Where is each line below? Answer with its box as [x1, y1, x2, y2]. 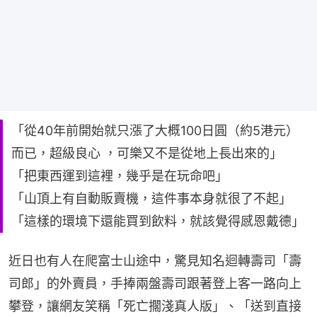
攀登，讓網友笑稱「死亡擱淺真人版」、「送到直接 [8, 299, 301, 314]
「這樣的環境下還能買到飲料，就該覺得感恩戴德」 [11, 214, 304, 229]
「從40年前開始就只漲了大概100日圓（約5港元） [11, 123, 299, 139]
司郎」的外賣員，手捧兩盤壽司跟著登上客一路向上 [8, 276, 301, 292]
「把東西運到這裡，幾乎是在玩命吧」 [11, 168, 228, 184]
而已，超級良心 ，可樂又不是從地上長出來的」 [11, 146, 282, 161]
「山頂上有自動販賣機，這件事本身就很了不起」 [11, 191, 292, 207]
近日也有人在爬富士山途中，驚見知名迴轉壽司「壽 [8, 253, 301, 269]
